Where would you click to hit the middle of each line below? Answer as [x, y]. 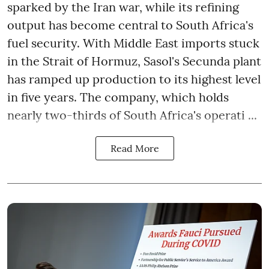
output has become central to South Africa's [130, 25]
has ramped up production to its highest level [134, 79]
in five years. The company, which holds [118, 97]
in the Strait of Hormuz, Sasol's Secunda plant [134, 61]
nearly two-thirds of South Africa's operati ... [132, 115]
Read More [134, 148]
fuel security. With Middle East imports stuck [133, 43]
